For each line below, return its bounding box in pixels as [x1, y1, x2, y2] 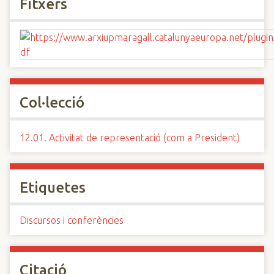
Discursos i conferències [20, 215, 124, 226]
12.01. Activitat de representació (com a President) [20, 132, 240, 143]
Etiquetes [20, 179, 86, 196]
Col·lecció [20, 94, 84, 111]
